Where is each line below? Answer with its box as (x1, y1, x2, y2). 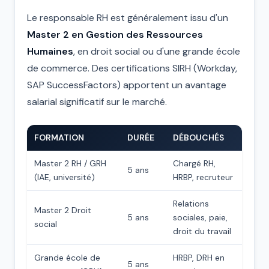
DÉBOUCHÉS (173, 132, 224, 143)
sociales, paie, (173, 212, 228, 223)
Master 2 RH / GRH (34, 158, 106, 169)
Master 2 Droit (34, 205, 91, 216)
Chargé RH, (173, 158, 216, 169)
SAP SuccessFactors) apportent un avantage (27, 79, 226, 91)
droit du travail (173, 226, 231, 237)
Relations (173, 198, 209, 209)
